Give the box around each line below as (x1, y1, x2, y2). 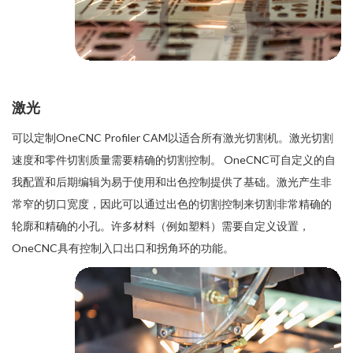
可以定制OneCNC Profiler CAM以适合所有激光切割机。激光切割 (12, 131, 333, 145)
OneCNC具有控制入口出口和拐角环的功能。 (12, 241, 234, 255)
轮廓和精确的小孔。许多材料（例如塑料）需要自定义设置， (12, 219, 310, 233)
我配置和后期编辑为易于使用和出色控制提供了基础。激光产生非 (12, 175, 332, 189)
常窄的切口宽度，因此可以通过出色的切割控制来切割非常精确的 (12, 197, 332, 211)
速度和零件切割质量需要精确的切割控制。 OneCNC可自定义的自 (12, 153, 336, 167)
